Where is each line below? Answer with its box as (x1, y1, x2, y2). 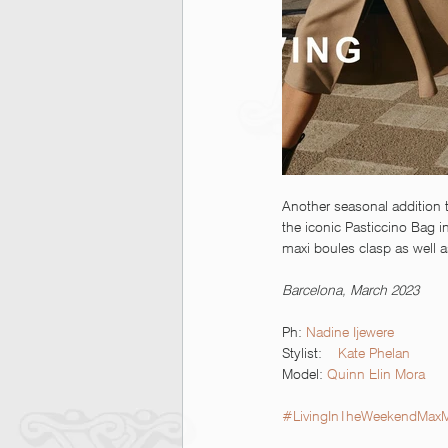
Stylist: (282, 345, 338, 362)
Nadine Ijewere (306, 324, 402, 341)
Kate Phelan (338, 345, 410, 362)
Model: (282, 366, 327, 383)
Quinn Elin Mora (327, 366, 425, 383)
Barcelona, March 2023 (282, 282, 419, 299)
